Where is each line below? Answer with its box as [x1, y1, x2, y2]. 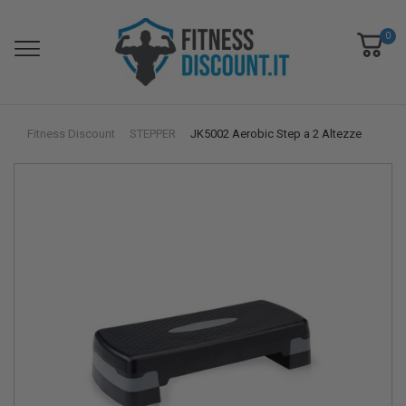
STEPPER [130, 127, 176, 141]
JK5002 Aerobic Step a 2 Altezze [190, 127, 362, 141]
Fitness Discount [27, 127, 115, 141]
